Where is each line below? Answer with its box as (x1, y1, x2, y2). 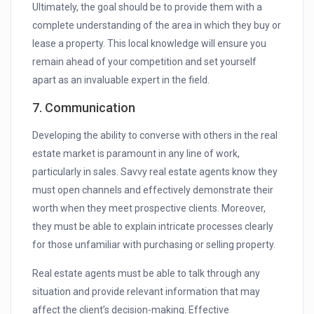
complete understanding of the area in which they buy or (32, 20, 282, 32)
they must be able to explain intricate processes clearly (32, 221, 274, 233)
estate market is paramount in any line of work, (32, 148, 240, 160)
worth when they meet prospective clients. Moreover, (32, 203, 266, 214)
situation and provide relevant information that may (32, 286, 261, 298)
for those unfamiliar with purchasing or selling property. (32, 239, 276, 251)
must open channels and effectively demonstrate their (32, 184, 274, 196)
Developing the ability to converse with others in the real (32, 130, 278, 142)
